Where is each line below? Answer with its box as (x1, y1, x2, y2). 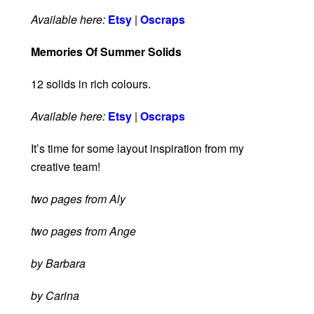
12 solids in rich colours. (31, 75, 151, 92)
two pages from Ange (31, 222, 136, 239)
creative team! (31, 158, 100, 175)
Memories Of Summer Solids (31, 43, 182, 60)
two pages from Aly (31, 190, 125, 207)
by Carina (31, 287, 79, 303)
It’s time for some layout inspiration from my (31, 139, 244, 156)
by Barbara (31, 254, 86, 271)
